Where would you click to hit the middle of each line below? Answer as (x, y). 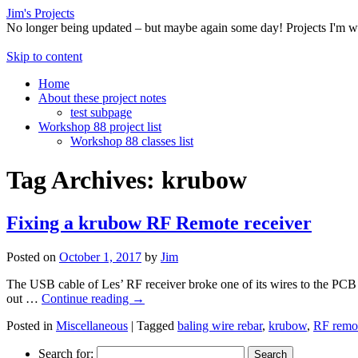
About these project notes (102, 98)
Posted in (30, 325)
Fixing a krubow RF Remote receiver (159, 223)
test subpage (101, 112)
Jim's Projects (40, 13)
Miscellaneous (92, 325)
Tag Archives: (84, 180)
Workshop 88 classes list (132, 141)
